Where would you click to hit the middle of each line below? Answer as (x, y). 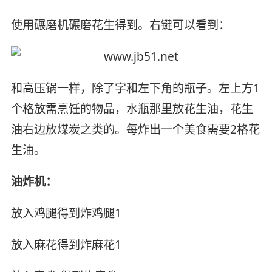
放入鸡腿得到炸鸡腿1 (66, 213)
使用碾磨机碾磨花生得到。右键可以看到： (120, 25)
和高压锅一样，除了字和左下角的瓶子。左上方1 (135, 88)
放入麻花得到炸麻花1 (66, 244)
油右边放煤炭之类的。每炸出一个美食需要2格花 (135, 130)
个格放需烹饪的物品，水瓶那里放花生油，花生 (132, 109)
